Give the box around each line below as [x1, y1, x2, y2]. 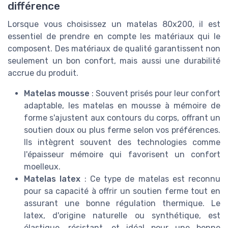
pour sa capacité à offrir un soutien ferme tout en [24, 186, 220, 196]
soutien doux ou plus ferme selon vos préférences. [24, 125, 220, 135]
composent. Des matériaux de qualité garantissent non [8, 43, 220, 53]
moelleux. [24, 161, 61, 172]
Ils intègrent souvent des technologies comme [24, 137, 220, 147]
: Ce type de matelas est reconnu [80, 174, 220, 184]
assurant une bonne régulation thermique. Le [24, 198, 220, 208]
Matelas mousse [24, 88, 90, 98]
